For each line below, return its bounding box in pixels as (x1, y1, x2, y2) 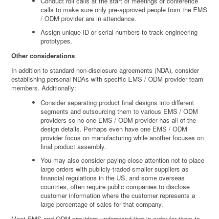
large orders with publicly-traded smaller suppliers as (41, 164, 189, 174)
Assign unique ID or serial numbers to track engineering (41, 27, 198, 37)
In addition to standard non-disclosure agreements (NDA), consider (11, 66, 199, 75)
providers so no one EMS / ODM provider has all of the (41, 115, 197, 125)
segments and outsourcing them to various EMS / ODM (41, 107, 198, 116)
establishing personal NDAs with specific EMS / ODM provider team (11, 74, 204, 84)
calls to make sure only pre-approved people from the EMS (41, 5, 208, 15)
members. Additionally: (11, 83, 77, 93)
